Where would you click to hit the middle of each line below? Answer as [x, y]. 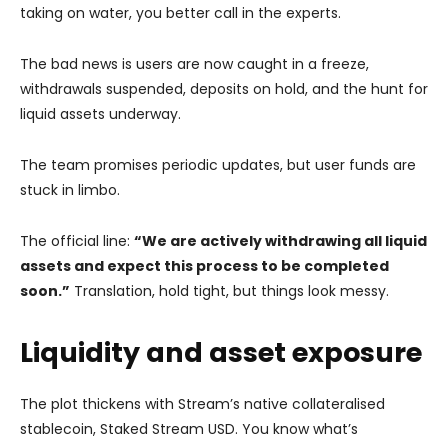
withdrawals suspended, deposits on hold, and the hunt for [224, 88]
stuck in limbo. [70, 189]
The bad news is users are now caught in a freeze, [194, 63]
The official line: [77, 240]
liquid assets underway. [100, 113]
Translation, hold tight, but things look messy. [229, 290]
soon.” [45, 290]
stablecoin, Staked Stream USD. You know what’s [189, 428]
